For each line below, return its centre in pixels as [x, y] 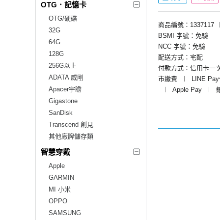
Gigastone [63, 101]
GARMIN [61, 177]
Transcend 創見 [71, 124]
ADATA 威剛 [66, 77]
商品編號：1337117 [186, 25]
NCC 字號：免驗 [182, 46]
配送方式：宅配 [180, 57]
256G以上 [63, 65]
